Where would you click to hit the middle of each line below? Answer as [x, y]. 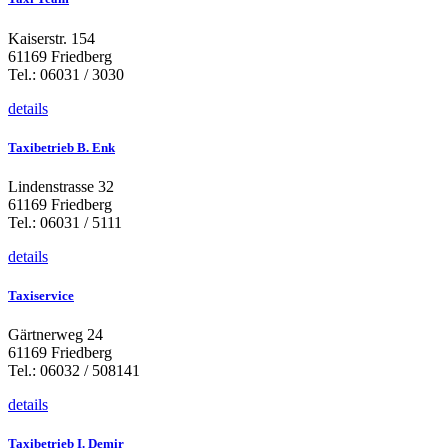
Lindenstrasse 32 [61, 186]
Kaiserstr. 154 [51, 38]
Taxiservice [41, 296]
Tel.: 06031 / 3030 [66, 74]
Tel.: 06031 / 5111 [65, 222]
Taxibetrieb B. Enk [61, 147]
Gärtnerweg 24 [55, 335]
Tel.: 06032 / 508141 [74, 371]
